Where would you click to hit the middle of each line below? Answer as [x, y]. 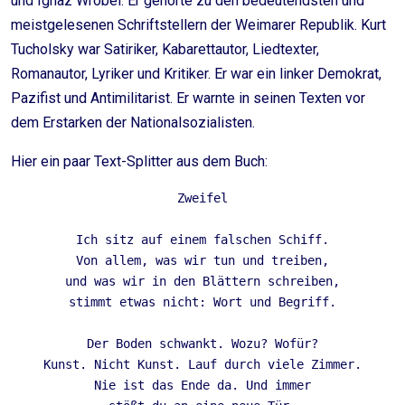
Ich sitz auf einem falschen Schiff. [202, 240]
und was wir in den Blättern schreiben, [202, 281]
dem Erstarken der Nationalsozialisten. [133, 122]
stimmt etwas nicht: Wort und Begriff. [202, 302]
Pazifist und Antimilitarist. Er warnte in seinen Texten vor [188, 98]
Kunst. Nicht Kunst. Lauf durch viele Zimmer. [202, 364]
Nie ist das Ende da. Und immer [202, 385]
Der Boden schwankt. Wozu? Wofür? [202, 344]
